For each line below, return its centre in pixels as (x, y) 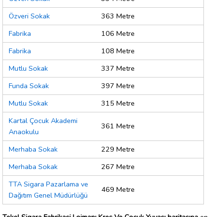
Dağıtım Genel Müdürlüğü (48, 195)
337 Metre (118, 69)
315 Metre (118, 103)
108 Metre (118, 51)
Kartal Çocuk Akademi (43, 121)
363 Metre (118, 16)
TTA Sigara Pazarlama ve (48, 184)
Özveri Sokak (29, 16)
